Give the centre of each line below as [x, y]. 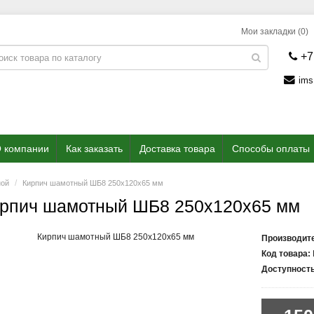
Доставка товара [177, 149]
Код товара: [286, 254]
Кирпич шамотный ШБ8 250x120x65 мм [93, 183]
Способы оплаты [271, 149]
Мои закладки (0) [275, 32]
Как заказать [94, 149]
